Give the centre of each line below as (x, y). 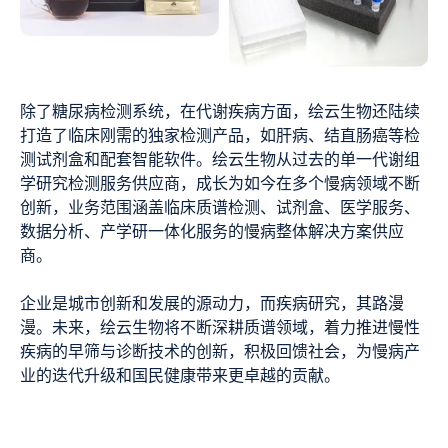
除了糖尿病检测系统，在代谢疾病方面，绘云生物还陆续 (220, 113)
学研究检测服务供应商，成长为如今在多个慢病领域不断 (220, 185)
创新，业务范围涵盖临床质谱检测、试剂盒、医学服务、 (220, 209)
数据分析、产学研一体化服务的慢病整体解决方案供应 (212, 233)
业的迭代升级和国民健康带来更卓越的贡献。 (180, 377)
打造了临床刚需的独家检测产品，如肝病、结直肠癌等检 (220, 137)
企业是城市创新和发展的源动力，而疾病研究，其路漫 (212, 305)
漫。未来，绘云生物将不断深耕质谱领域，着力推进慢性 (220, 329)
